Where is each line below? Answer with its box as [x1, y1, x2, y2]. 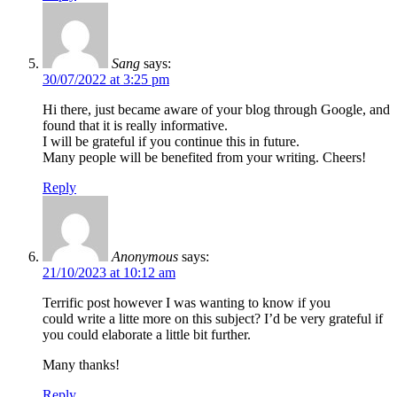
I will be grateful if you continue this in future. [43, 133, 300, 149]
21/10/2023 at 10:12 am [43, 264, 175, 280]
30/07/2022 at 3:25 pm [43, 71, 169, 87]
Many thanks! [43, 356, 120, 372]
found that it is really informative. [43, 117, 228, 133]
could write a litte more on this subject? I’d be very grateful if [43, 310, 383, 326]
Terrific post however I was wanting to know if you [43, 294, 331, 310]
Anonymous [112, 248, 178, 264]
